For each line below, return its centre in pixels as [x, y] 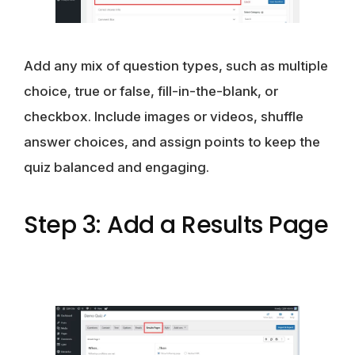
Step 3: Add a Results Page [176, 225]
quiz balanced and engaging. [116, 167]
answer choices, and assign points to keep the [172, 141]
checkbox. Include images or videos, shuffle [164, 116]
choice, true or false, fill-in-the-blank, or [151, 91]
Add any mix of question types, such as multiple [176, 65]
